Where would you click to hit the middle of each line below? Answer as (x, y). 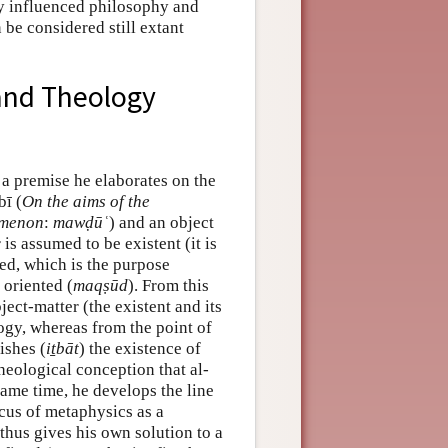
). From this (168, 286)
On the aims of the (86, 202)
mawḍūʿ (81, 223)
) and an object (161, 223)
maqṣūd (100, 286)
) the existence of (140, 349)
